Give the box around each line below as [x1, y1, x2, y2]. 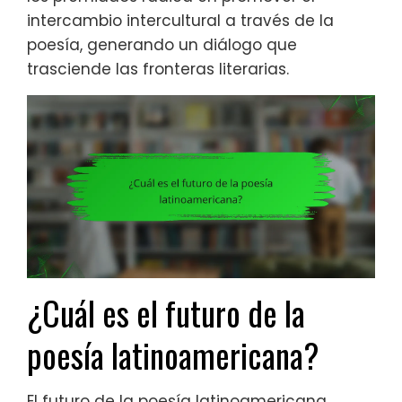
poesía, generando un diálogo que [27, 34, 297, 57]
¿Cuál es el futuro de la [27, 288, 305, 338]
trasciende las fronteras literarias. [27, 58, 289, 81]
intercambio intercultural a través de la [27, 10, 334, 32]
